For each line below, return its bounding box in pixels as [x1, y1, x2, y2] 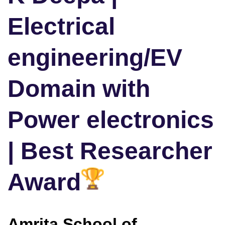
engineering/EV [8, 44, 182, 71]
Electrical [8, 13, 115, 40]
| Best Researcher [8, 138, 212, 165]
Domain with [8, 75, 150, 102]
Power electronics [8, 106, 214, 134]
